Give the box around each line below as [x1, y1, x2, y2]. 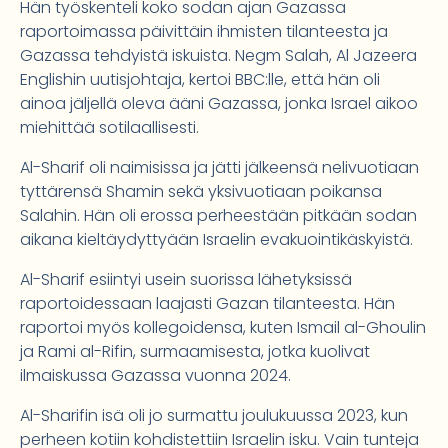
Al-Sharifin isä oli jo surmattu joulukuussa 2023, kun [20, 404, 408, 428]
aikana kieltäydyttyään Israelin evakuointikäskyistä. [20, 228, 413, 252]
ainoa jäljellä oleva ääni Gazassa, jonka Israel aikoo [20, 92, 418, 116]
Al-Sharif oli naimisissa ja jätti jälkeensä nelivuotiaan [20, 156, 419, 180]
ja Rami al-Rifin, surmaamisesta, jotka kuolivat [20, 340, 370, 364]
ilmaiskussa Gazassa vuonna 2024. [20, 364, 291, 388]
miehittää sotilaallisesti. [20, 116, 199, 140]
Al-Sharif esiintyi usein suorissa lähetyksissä [20, 268, 352, 292]
